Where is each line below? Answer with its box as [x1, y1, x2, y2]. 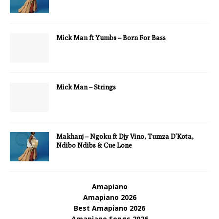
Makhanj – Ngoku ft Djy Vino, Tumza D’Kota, [56, 132, 194, 140]
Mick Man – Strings [56, 83, 116, 91]
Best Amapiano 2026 [74, 203, 145, 213]
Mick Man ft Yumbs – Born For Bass [56, 34, 166, 42]
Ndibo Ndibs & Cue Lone [56, 141, 132, 149]
